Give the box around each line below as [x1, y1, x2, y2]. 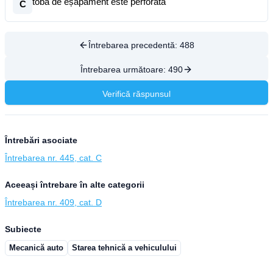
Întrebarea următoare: [80, 65, 168, 74]
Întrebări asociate [5, 135, 77, 145]
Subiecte [5, 224, 41, 234]
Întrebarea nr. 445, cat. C [5, 153, 102, 163]
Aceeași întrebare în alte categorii [5, 180, 144, 190]
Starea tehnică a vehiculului [72, 243, 177, 252]
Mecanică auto [9, 243, 63, 252]
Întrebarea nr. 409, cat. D [5, 197, 102, 207]
